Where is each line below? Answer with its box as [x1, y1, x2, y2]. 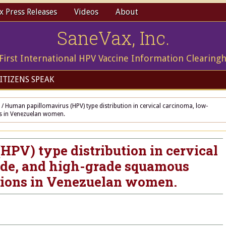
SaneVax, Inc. [56, 26, 169, 50]
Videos [74, 7, 98, 17]
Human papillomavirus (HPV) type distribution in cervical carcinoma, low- [4, 102, 208, 109]
